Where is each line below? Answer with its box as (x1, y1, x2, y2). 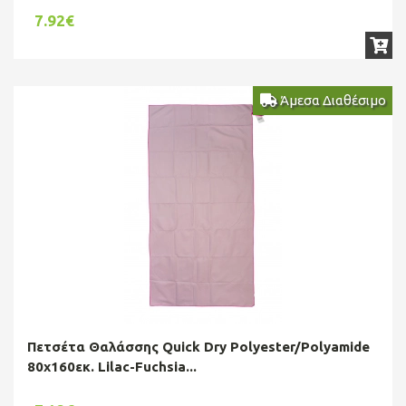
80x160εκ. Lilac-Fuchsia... (27, 358, 197, 374)
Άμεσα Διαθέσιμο (276, 92, 386, 108)
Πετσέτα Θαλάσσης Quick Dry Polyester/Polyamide (27, 338, 370, 354)
